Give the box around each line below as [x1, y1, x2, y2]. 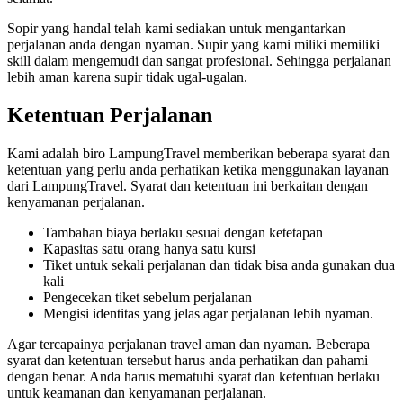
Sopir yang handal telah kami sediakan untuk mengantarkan [7, 21, 345, 37]
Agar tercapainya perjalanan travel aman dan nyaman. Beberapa [7, 336, 370, 352]
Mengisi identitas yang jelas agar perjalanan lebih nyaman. [43, 305, 373, 321]
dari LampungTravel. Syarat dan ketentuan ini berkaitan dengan [7, 177, 368, 193]
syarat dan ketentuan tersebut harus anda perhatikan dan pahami [7, 352, 368, 368]
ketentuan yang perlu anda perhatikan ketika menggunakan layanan [7, 161, 389, 177]
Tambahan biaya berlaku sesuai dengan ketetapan [43, 224, 323, 240]
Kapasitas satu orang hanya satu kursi [43, 240, 255, 256]
